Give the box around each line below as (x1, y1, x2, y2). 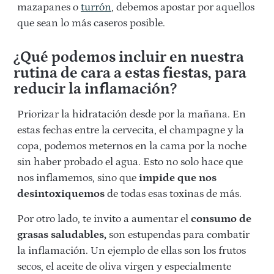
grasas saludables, (17, 229, 106, 242)
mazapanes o (17, 1, 81, 14)
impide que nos (136, 172, 217, 185)
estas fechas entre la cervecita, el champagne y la (17, 124, 244, 137)
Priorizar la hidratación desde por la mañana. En (17, 108, 246, 121)
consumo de (191, 213, 251, 226)
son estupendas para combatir (106, 229, 250, 242)
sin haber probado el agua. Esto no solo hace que (17, 156, 243, 169)
